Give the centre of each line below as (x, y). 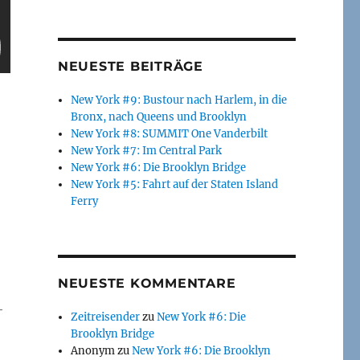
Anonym (93, 351)
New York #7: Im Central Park (147, 151)
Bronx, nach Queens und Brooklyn (159, 117)
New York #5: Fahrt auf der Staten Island (175, 185)
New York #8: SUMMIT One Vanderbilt (170, 134)
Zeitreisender (106, 317)
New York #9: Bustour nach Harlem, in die (179, 100)
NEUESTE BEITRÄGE (130, 67)
